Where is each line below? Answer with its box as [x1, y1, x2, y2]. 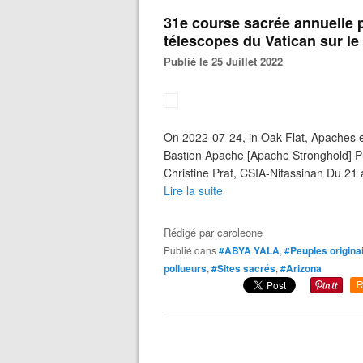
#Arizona [280, 261, 322, 275]
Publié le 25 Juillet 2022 [171, 53, 283, 69]
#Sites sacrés [211, 261, 275, 275]
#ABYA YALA [219, 243, 280, 258]
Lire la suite [164, 182, 223, 199]
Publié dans [170, 243, 216, 257]
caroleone [217, 224, 263, 240]
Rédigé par [164, 224, 217, 240]
